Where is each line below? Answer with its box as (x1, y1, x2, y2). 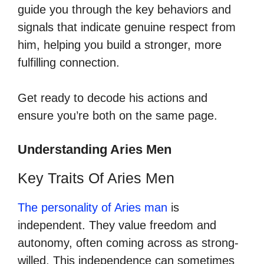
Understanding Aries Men (18, 141, 171, 157)
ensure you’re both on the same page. (18, 108, 217, 122)
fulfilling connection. (18, 55, 120, 69)
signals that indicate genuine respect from (18, 20, 236, 34)
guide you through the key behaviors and (18, 2, 231, 16)
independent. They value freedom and (18, 218, 216, 232)
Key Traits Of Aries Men (18, 169, 174, 186)
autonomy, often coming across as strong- (18, 236, 239, 249)
